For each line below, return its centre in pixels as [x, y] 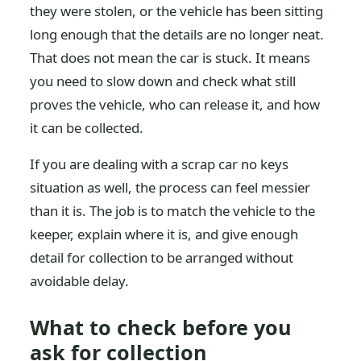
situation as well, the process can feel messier [170, 187]
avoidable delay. [80, 281]
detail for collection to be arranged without [162, 257]
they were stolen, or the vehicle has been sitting [177, 11]
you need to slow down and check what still [163, 81]
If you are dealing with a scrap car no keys [160, 164]
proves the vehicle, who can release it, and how [175, 104]
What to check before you [161, 327]
